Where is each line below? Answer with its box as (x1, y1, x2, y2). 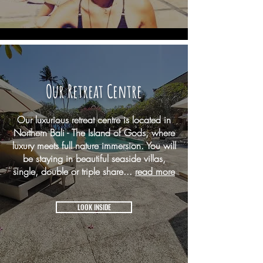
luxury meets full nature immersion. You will (12, 139, 176, 152)
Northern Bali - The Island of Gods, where (13, 126, 175, 139)
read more (135, 165, 175, 178)
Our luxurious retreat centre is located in (17, 113, 171, 126)
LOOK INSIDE (77, 202, 111, 212)
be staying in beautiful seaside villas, (22, 152, 166, 165)
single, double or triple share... (13, 165, 135, 178)
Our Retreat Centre (46, 80, 142, 103)
